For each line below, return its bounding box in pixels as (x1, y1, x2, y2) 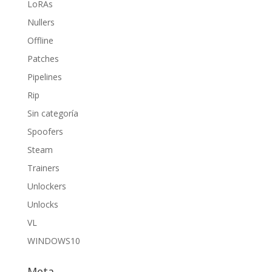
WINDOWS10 (27, 235, 80, 246)
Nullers (27, 16, 55, 28)
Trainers (27, 162, 59, 174)
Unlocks (27, 199, 58, 210)
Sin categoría (27, 107, 78, 119)
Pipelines (27, 71, 62, 83)
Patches (27, 53, 59, 64)
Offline (27, 35, 53, 46)
